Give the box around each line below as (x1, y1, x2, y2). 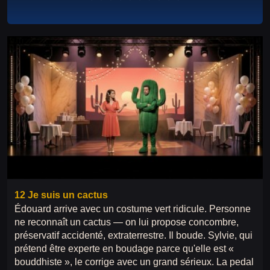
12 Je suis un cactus (14, 189, 108, 200)
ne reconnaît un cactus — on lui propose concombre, (14, 216, 239, 227)
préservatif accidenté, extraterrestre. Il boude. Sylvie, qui (14, 230, 253, 240)
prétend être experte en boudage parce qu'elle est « (14, 243, 234, 254)
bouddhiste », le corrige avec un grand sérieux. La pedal (14, 256, 254, 267)
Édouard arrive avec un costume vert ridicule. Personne (14, 203, 251, 214)
